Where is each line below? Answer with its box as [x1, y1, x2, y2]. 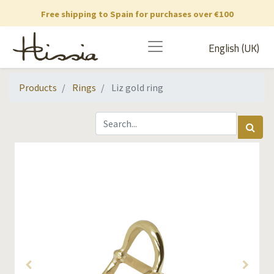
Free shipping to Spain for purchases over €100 [40, 9, 234, 20]
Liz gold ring [111, 81, 163, 94]
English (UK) [209, 40, 259, 57]
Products [19, 81, 57, 94]
